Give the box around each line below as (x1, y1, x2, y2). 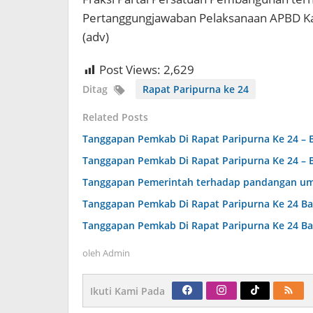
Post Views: (99, 61, 161, 78)
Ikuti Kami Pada (90, 284, 165, 298)
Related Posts (82, 110, 148, 124)
